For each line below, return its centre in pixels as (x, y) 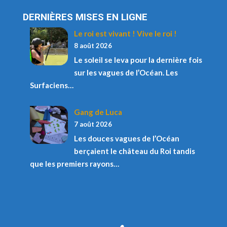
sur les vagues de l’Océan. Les (126, 72)
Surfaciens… (51, 85)
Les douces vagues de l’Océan (126, 138)
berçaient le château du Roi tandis (134, 151)
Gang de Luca (98, 112)
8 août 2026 (93, 46)
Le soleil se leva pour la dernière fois (138, 60)
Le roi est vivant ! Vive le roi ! (125, 33)
